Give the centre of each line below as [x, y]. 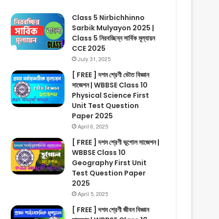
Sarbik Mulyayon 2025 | [113, 28]
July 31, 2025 [94, 59]
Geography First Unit [109, 163]
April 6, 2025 [93, 127]
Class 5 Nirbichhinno [109, 17]
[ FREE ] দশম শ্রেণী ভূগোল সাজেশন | [116, 142]
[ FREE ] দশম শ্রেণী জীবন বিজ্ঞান [111, 209]
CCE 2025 [89, 48]
